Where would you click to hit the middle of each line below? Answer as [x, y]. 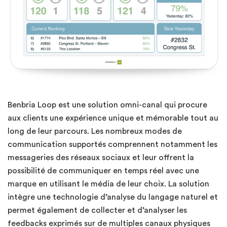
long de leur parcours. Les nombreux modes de [95, 131]
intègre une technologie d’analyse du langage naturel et [113, 197]
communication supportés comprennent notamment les [112, 144]
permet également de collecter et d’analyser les [97, 210]
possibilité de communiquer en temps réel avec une [103, 171]
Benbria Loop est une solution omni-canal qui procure [107, 105]
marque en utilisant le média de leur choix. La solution [108, 184]
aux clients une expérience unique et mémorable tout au [113, 118]
